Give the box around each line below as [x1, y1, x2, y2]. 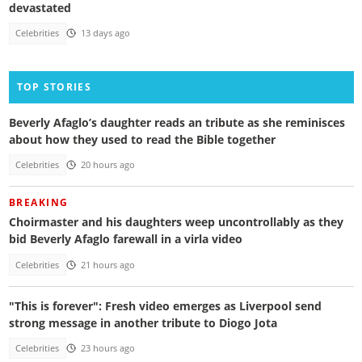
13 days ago [80, 27, 130, 40]
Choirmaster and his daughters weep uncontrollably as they [8, 214, 343, 230]
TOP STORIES [16, 79, 91, 94]
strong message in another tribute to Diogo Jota [8, 315, 277, 331]
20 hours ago [80, 159, 135, 171]
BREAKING [8, 195, 69, 209]
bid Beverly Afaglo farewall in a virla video [8, 231, 242, 247]
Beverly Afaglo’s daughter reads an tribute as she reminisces [8, 114, 345, 130]
